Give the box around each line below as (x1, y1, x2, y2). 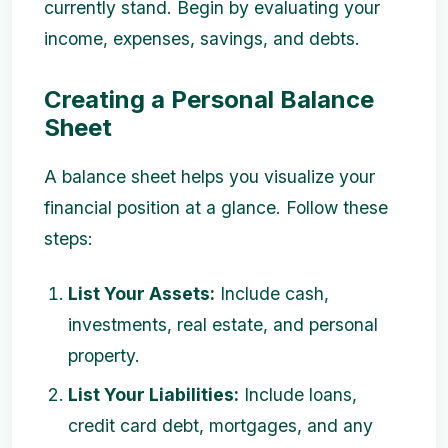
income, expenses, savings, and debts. (44, 28, 360, 49)
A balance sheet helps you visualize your (44, 166, 375, 188)
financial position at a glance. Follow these (44, 197, 388, 219)
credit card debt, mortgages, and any (68, 415, 373, 437)
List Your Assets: (68, 283, 215, 305)
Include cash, (215, 283, 329, 305)
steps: (44, 228, 93, 250)
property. (68, 345, 140, 367)
